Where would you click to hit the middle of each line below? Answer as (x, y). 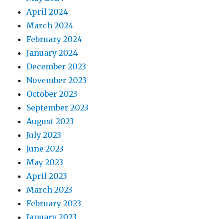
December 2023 (56, 66)
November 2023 (57, 80)
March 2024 (50, 25)
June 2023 (45, 148)
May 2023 (45, 162)
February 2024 (55, 39)
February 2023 (54, 203)
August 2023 (50, 121)
